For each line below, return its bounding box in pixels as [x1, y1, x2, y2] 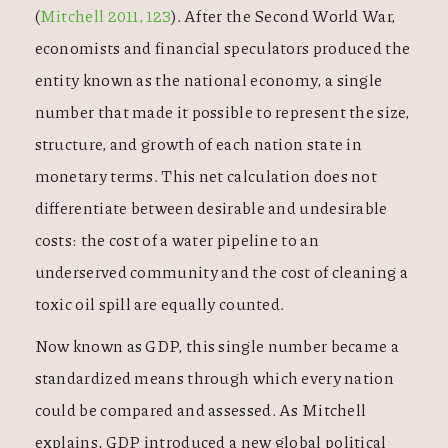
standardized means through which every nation [34, 366, 394, 390]
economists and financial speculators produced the [34, 36, 411, 60]
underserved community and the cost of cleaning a [34, 260, 408, 284]
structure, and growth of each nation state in [34, 132, 362, 156]
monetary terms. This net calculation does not [34, 164, 377, 188]
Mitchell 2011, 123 [39, 4, 172, 28]
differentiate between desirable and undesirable [34, 196, 388, 220]
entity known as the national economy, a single [34, 68, 383, 92]
